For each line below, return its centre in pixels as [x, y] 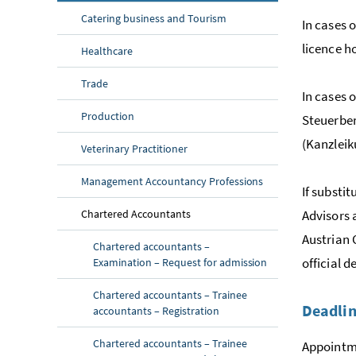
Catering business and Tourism [154, 18]
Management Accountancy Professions [172, 181]
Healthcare [107, 50]
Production [108, 116]
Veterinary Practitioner [134, 148]
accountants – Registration [156, 310]
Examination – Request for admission [180, 262]
